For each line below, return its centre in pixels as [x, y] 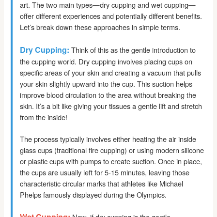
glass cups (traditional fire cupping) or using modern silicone [112, 150]
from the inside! [44, 117]
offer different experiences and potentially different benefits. [111, 15]
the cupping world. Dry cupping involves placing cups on [106, 62]
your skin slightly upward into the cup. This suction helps [106, 84]
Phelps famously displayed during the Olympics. [93, 195]
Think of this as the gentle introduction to [133, 50]
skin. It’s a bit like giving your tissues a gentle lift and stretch [111, 106]
